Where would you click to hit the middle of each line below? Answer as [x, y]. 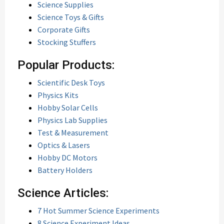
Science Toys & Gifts [71, 17]
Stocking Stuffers [67, 42]
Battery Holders [65, 170]
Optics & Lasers [64, 145]
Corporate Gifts [64, 29]
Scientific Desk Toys [71, 82]
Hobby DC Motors [67, 157]
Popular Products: [66, 65]
